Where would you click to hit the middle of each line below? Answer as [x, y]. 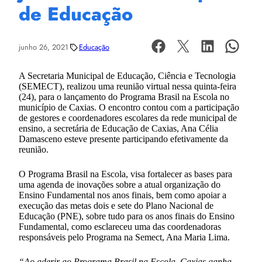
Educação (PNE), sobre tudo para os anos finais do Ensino [127, 216]
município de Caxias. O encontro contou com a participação [129, 107]
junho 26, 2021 [44, 47]
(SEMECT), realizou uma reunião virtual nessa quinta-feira [127, 86]
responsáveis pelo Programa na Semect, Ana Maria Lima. [124, 237]
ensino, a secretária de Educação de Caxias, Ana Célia [118, 128]
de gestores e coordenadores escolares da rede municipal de [128, 118]
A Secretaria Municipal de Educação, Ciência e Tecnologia [127, 75]
